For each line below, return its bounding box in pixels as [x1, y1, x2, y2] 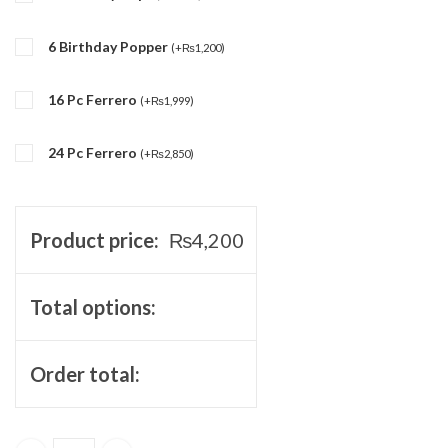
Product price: [29, 227, 159, 252]
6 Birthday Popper [48, 37, 171, 55]
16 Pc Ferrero [48, 90, 140, 108]
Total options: [29, 294, 156, 319]
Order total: [29, 361, 140, 386]
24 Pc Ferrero [48, 143, 140, 161]
